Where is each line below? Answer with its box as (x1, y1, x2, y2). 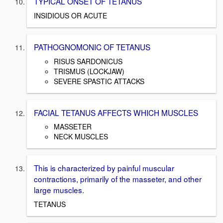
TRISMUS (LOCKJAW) (54, 66, 124, 76)
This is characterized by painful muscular (34, 162, 174, 174)
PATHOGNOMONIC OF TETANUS (34, 41, 150, 52)
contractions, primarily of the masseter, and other (34, 173, 202, 185)
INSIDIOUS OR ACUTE (34, 10, 107, 20)
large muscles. (34, 184, 84, 196)
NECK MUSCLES (54, 131, 108, 142)
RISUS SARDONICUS (54, 56, 122, 66)
